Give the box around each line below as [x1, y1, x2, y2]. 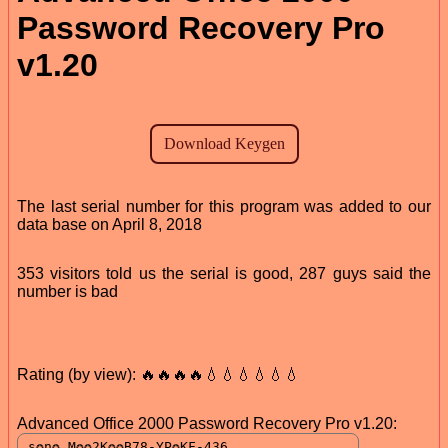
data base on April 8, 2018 [17, 215, 202, 233]
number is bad [17, 282, 118, 300]
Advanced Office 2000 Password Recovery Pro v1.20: [17, 414, 397, 432]
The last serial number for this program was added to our [17, 197, 431, 215]
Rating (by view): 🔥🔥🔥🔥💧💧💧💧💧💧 [17, 365, 300, 383]
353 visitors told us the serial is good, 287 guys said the [17, 264, 431, 282]
